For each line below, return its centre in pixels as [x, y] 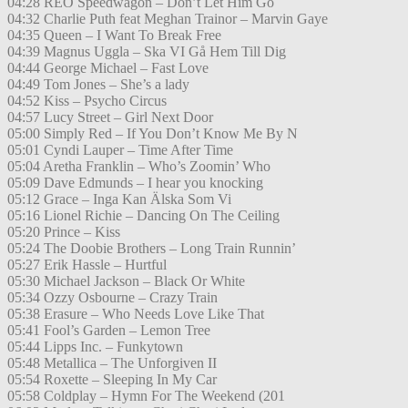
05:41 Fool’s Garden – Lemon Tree [109, 331]
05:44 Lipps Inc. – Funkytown [95, 347]
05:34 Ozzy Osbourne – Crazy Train [112, 298]
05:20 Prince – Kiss [64, 232]
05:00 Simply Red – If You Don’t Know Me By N [153, 134]
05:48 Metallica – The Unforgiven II [112, 363]
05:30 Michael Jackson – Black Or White [126, 281]
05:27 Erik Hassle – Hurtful [87, 265]
